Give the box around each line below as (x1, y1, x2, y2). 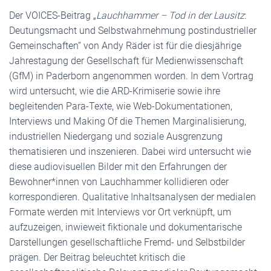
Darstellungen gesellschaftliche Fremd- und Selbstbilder (9, 237, 245, 248)
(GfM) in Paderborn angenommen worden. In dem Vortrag (9, 70, 253, 82)
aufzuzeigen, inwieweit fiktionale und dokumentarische (9, 221, 242, 233)
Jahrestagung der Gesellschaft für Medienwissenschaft (9, 55, 243, 67)
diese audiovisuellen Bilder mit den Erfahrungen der (9, 161, 227, 172)
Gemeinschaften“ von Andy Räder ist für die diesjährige (9, 40, 241, 51)
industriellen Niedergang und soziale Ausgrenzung (9, 131, 223, 142)
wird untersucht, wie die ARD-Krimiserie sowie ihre (9, 85, 220, 97)
